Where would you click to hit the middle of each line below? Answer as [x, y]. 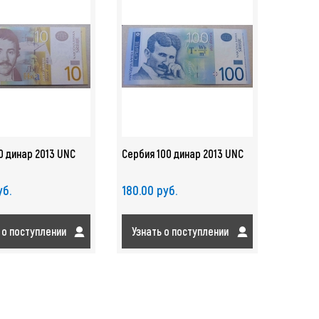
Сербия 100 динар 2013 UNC [183, 153]
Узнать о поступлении [181, 231]
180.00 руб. [150, 190]
